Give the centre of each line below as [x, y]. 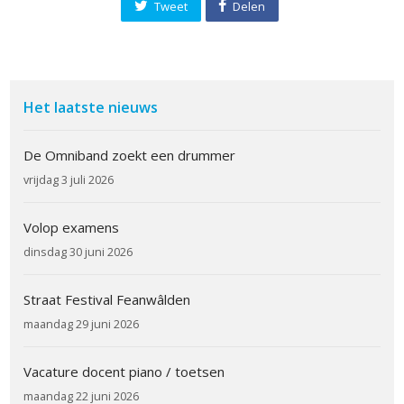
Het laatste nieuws [91, 107]
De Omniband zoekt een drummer [130, 155]
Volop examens [72, 227]
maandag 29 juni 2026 [82, 323]
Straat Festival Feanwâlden [107, 299]
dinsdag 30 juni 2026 [78, 251]
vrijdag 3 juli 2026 [69, 179]
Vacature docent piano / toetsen [124, 371]
